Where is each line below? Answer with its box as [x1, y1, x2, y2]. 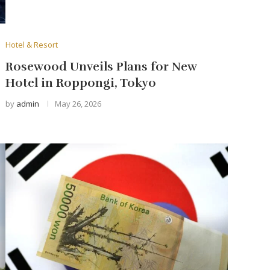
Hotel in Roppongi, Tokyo [5, 75, 156, 90]
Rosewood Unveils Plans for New [5, 58, 196, 74]
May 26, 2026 [54, 98, 101, 109]
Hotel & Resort [5, 39, 58, 50]
